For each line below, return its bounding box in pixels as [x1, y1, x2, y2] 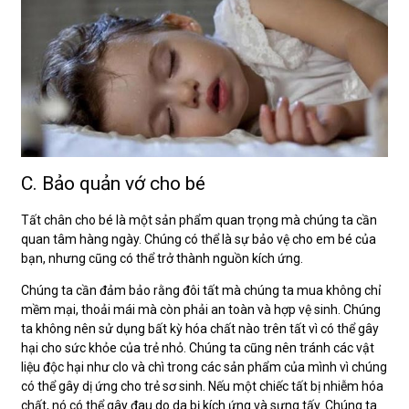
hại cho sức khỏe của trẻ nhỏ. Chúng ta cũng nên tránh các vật [21, 340, 374, 355]
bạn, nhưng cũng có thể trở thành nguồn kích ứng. [21, 250, 303, 266]
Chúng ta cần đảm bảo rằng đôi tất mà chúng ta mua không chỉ [21, 282, 381, 298]
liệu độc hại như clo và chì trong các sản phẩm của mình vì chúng [21, 359, 387, 374]
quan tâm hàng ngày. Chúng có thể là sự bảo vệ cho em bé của [21, 231, 376, 246]
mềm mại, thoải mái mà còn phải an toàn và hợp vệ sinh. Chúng [21, 301, 381, 317]
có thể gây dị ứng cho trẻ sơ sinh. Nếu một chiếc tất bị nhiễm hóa [21, 378, 383, 393]
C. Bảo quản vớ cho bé [21, 173, 205, 195]
